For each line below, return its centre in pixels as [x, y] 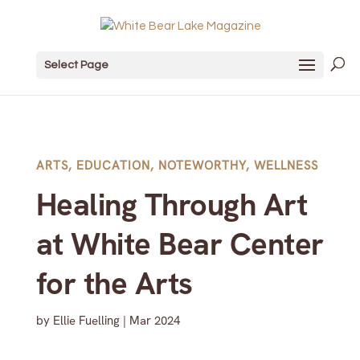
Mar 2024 [154, 321]
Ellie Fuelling [86, 321]
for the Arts [114, 284]
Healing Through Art [172, 205]
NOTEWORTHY [202, 166]
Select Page [76, 65]
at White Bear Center [180, 244]
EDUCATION [113, 166]
